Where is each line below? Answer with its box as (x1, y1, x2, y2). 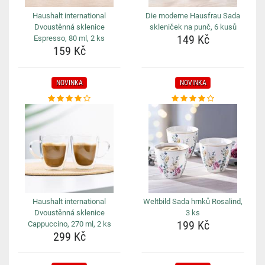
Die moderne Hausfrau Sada (146, 11, 240, 20)
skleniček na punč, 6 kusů (149, 22, 237, 31)
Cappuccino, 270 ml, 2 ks (27, 219, 111, 228)
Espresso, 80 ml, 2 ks (34, 34, 105, 43)
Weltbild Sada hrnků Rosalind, (143, 197, 243, 206)
